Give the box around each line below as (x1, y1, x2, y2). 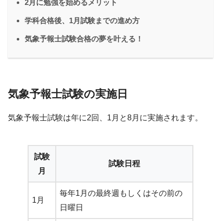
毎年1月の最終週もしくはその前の (60, 189, 183, 198)
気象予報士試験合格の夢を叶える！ (25, 35, 143, 43)
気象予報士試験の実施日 (8, 88, 128, 101)
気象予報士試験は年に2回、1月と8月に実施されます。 (8, 113, 203, 122)
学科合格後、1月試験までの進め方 (25, 16, 140, 25)
